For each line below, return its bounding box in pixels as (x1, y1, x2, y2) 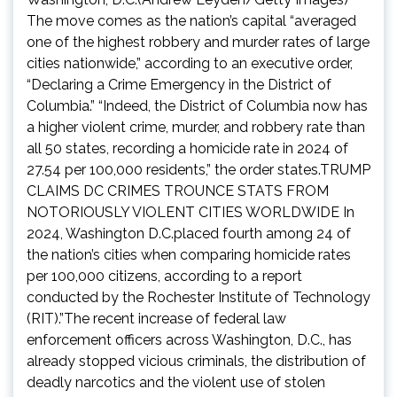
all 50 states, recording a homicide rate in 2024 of (27, 140, 348, 158)
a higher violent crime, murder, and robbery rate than (27, 119, 365, 136)
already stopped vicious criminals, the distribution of (27, 353, 366, 370)
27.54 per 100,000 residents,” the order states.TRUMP (27, 161, 370, 179)
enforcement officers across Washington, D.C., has (27, 331, 352, 349)
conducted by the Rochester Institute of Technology (27, 289, 370, 307)
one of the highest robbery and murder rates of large (27, 34, 370, 51)
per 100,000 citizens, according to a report (27, 268, 302, 285)
